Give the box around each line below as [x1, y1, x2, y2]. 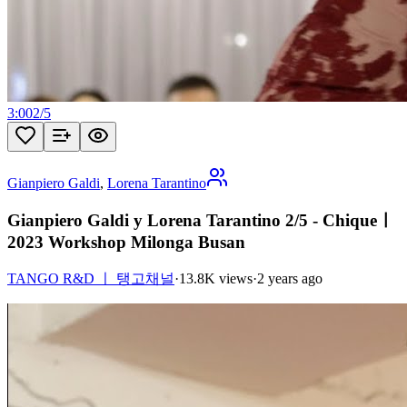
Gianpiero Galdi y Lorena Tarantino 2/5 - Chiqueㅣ [7, 211, 394, 231]
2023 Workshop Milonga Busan [7, 233, 245, 253]
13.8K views [179, 270, 253, 286]
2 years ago [257, 270, 323, 286]
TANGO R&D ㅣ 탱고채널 [7, 270, 174, 286]
